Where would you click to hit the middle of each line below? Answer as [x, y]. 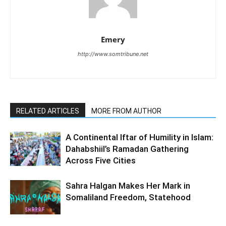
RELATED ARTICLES [48, 111]
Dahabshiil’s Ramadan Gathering [127, 149]
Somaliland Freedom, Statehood [128, 197]
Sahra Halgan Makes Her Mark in [128, 185]
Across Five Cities [101, 160]
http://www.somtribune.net [113, 54]
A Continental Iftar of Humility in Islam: [139, 137]
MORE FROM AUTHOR [126, 111]
